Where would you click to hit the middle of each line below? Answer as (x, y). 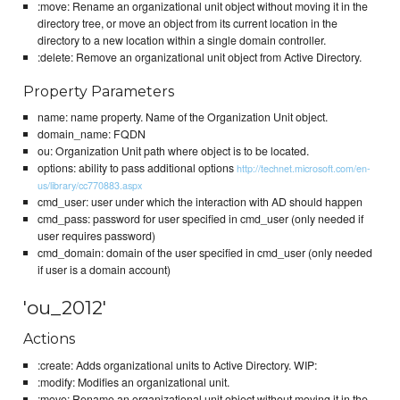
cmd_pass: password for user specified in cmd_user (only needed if (200, 219)
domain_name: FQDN (91, 134)
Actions (50, 339)
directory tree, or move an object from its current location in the (187, 23)
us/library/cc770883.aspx (89, 185)
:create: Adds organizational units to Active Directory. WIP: (177, 366)
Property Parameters (99, 91)
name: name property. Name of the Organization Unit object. (182, 117)
